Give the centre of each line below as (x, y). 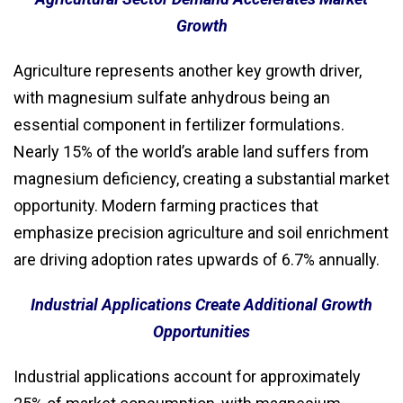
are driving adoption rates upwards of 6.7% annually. (197, 260)
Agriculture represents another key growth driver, (188, 71)
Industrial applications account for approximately (187, 377)
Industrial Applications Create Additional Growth (201, 305)
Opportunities (201, 332)
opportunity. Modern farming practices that (166, 206)
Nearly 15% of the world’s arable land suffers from (191, 152)
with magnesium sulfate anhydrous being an (172, 98)
